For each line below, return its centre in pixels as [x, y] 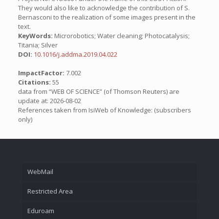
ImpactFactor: [42, 73]
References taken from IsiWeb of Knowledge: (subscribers [104, 110]
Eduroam [41, 210]
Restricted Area [50, 191]
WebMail [40, 171]
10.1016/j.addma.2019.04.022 [75, 54]
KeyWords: [35, 36]
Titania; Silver [38, 45]
